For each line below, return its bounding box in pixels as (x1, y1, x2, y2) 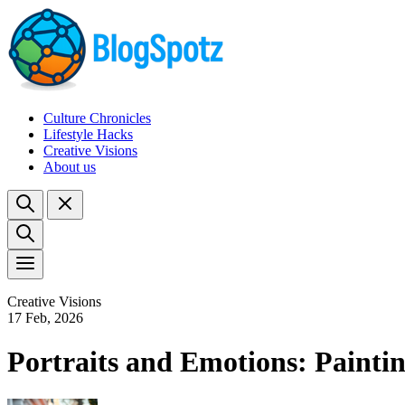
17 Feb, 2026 (7, 310, 83, 325)
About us (43, 159, 96, 174)
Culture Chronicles (43, 110, 151, 126)
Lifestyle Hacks (43, 127, 133, 142)
